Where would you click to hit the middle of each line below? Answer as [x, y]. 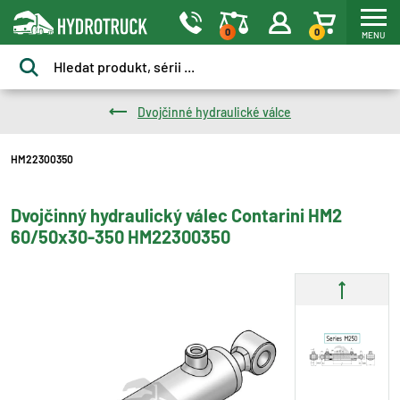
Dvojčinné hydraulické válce [214, 112]
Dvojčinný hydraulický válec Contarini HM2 [176, 215]
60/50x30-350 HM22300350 [121, 237]
